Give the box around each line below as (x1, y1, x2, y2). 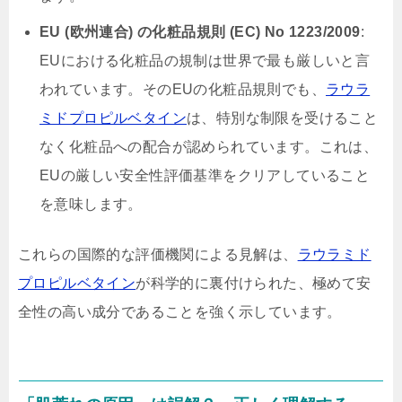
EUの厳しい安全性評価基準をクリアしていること (39, 168, 371, 183)
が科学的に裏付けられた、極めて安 (135, 275, 371, 291)
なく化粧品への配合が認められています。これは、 (39, 139, 379, 154)
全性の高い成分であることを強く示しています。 (18, 304, 342, 319)
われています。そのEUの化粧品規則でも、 (39, 82, 326, 97)
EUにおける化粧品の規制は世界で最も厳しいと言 (39, 53, 371, 68)
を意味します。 (39, 197, 143, 212)
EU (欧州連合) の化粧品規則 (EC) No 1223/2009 (39, 24, 361, 39)
